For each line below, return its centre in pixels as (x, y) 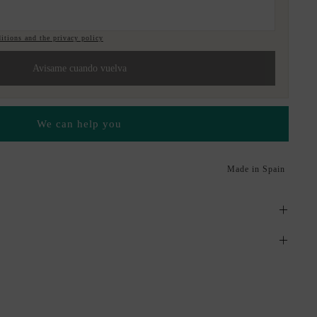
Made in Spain (256, 169)
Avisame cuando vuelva (79, 68)
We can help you (79, 124)
